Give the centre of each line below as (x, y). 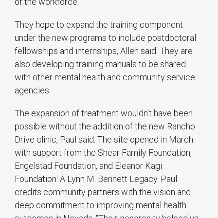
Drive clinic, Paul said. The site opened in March (104, 139)
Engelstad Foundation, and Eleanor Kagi (88, 165)
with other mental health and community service (105, 77)
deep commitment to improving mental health (100, 205)
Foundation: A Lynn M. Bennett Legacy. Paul (96, 179)
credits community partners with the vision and (103, 192)
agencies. (33, 90)
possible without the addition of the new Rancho (105, 126)
